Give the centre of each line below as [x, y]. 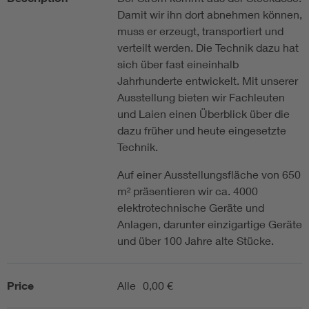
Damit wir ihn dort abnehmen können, [210, 14]
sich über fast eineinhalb [178, 64]
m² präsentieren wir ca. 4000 [188, 191]
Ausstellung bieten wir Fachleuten [201, 97]
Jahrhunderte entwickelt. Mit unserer [208, 81]
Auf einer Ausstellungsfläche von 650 [209, 175]
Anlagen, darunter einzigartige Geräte [210, 224]
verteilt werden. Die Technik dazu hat [208, 48]
